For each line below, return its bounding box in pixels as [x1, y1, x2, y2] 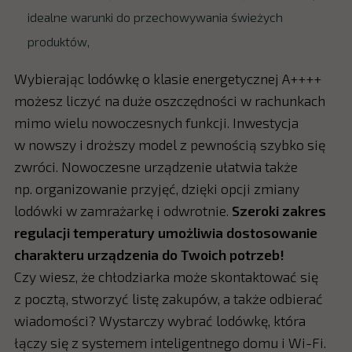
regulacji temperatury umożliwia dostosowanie [13, 224, 317, 242]
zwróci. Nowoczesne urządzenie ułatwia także [13, 158, 298, 176]
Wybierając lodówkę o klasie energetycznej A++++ [13, 70, 321, 88]
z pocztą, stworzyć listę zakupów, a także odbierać [13, 290, 323, 308]
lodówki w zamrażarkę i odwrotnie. [13, 202, 232, 220]
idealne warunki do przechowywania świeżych [27, 9, 284, 25]
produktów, [27, 34, 90, 49]
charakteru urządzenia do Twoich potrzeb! [13, 246, 284, 264]
